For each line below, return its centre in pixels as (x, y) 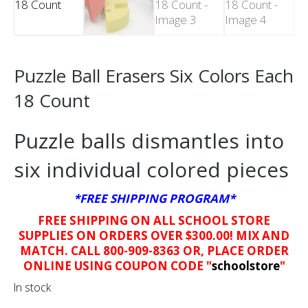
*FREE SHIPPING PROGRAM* (154, 198)
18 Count (52, 100)
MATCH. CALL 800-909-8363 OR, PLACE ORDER (154, 250)
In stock (32, 287)
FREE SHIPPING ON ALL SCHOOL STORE (154, 220)
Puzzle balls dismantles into (149, 140)
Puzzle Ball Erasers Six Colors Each (154, 75)
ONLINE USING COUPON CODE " (117, 265)
